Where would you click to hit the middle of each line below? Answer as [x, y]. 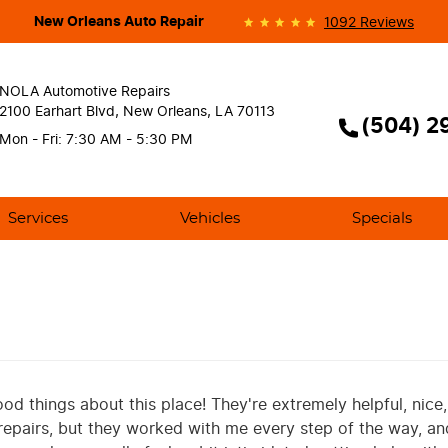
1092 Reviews [369, 22]
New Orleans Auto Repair [118, 21]
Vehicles [210, 218]
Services [37, 218]
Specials [382, 218]
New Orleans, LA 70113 [199, 112]
